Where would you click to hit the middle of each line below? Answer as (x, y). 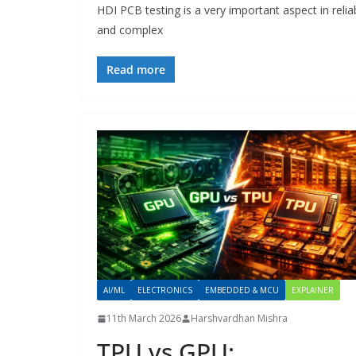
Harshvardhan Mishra (239, 319)
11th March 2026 (144, 319)
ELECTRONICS (165, 290)
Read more (136, 69)
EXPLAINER (313, 290)
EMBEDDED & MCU (242, 290)
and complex (130, 29)
